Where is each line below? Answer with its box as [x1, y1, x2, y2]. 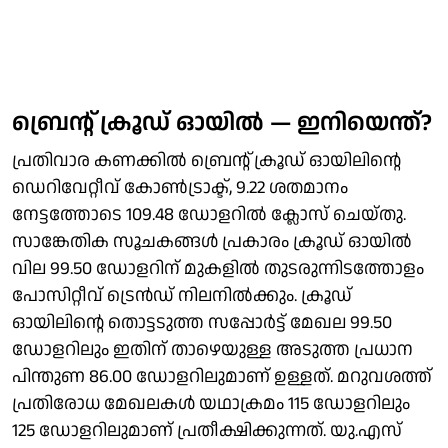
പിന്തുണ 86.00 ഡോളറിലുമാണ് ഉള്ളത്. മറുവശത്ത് [12, 363, 432, 389]
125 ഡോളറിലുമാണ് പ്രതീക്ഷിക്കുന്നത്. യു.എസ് [12, 417, 402, 443]
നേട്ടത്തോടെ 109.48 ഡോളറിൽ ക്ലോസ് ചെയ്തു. [12, 201, 406, 227]
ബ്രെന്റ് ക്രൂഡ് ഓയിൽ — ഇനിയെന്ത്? [12, 105, 432, 140]
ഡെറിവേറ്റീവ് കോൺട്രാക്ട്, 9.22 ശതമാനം [12, 174, 348, 200]
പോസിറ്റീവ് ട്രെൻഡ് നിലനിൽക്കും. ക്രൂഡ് [12, 282, 352, 308]
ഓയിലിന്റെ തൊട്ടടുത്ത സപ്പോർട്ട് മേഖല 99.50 [12, 309, 392, 335]
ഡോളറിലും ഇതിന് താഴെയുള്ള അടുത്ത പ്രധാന [12, 336, 413, 362]
